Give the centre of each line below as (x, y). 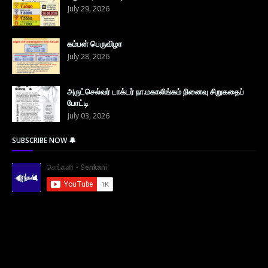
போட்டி (78, 103)
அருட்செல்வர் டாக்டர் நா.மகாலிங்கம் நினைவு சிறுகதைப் (156, 92)
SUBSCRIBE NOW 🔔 (44, 141)
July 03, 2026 (89, 116)
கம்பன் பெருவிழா (95, 44)
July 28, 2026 (89, 57)
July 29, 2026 (89, 9)
